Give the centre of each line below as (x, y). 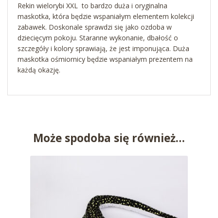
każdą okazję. (39, 70)
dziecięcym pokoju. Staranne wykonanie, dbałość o (98, 38)
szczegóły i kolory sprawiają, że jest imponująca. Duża (103, 49)
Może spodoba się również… (109, 138)
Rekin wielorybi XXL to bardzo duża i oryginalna (92, 6)
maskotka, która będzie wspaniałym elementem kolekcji (106, 17)
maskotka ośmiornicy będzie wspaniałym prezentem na (105, 59)
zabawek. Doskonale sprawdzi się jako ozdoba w (95, 27)
